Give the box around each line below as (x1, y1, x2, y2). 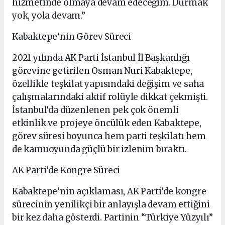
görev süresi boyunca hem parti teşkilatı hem (12, 131, 206, 142)
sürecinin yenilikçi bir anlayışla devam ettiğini (12, 199, 210, 210)
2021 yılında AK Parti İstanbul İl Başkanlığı (12, 52, 190, 64)
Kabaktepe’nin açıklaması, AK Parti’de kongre (12, 186, 206, 197)
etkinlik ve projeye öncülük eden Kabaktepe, (12, 118, 201, 129)
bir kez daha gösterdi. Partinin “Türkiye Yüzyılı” (12, 212, 213, 223)
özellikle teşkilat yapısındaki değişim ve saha (12, 78, 204, 90)
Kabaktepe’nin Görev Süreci (12, 31, 132, 43)
